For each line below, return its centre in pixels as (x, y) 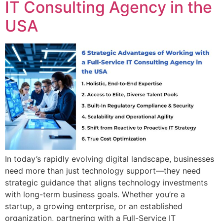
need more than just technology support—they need (103, 170)
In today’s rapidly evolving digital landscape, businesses (110, 159)
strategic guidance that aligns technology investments (106, 182)
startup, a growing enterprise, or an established (94, 206)
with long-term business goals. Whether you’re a (95, 194)
